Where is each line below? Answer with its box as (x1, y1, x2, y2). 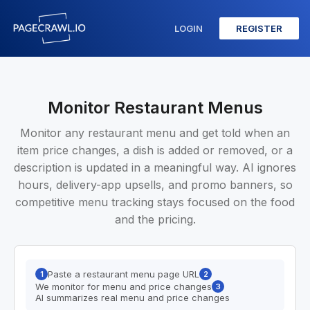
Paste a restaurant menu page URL (48, 268, 199, 280)
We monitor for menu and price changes (35, 281, 212, 292)
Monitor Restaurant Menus (47, 98, 263, 118)
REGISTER (236, 23, 282, 34)
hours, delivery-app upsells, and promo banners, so (17, 178, 293, 192)
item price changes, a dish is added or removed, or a (17, 143, 293, 157)
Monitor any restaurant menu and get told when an (20, 126, 290, 140)
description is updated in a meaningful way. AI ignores (14, 161, 296, 174)
